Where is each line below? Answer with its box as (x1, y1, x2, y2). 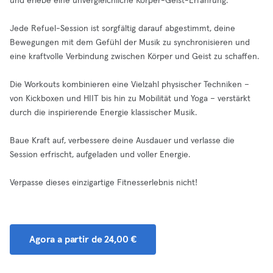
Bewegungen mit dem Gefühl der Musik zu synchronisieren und (10, 38, 250, 47)
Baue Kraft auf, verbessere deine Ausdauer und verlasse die (10, 136, 235, 145)
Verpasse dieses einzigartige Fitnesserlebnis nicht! (10, 179, 197, 187)
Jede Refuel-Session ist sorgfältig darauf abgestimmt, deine (10, 24, 235, 33)
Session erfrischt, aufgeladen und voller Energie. (10, 151, 190, 159)
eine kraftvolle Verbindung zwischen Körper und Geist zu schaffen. (10, 52, 259, 61)
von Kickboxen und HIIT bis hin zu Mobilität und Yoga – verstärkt (10, 94, 250, 103)
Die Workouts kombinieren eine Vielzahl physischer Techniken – (10, 80, 249, 89)
